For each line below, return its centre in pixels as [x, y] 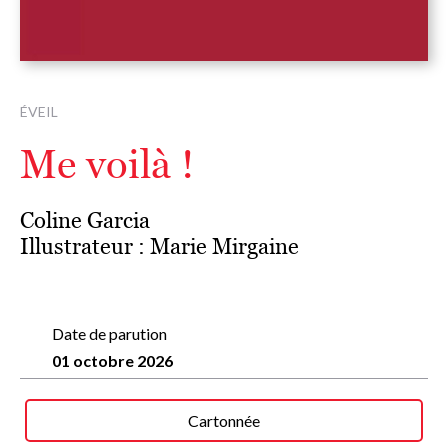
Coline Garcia [85, 221]
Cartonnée [224, 421]
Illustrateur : [85, 247]
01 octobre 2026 [112, 361]
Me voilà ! [107, 164]
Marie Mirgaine [224, 247]
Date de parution [109, 334]
